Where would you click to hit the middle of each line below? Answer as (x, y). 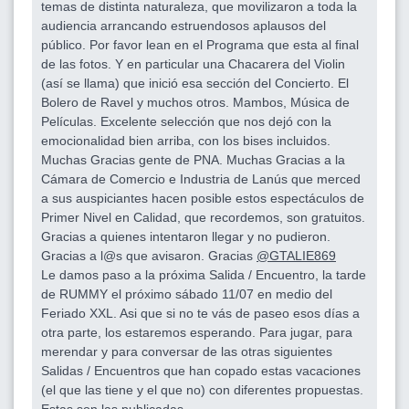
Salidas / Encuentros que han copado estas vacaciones (201, 370)
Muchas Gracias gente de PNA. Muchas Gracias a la (193, 159)
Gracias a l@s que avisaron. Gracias (149, 255)
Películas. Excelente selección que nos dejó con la (186, 121)
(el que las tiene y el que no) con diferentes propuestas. (202, 389)
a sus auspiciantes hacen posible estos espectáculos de (203, 198)
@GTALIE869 (296, 255)
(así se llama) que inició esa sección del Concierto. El (195, 83)
